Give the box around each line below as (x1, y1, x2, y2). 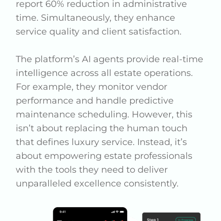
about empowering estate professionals (16, 150, 193, 161)
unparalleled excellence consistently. (16, 178, 179, 189)
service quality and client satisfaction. (16, 26, 182, 37)
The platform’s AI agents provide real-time (16, 54, 204, 65)
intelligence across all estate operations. (16, 68, 193, 78)
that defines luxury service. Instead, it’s (16, 137, 187, 147)
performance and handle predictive (16, 95, 174, 106)
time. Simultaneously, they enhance (16, 12, 176, 23)
